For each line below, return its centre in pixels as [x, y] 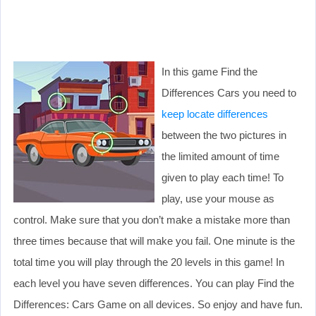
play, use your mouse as [218, 198]
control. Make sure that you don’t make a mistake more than [152, 219]
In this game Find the [209, 71]
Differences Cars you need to [229, 92]
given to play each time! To [223, 177]
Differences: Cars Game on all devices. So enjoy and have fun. [158, 304]
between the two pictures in [224, 135]
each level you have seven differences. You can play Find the [154, 283]
